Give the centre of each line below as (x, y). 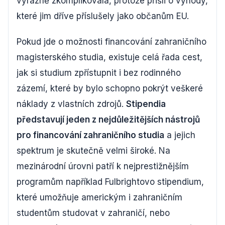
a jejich (180, 135)
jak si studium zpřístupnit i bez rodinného (99, 73)
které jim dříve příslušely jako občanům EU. (103, 16)
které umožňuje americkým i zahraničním (99, 197)
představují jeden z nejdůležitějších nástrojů (108, 120)
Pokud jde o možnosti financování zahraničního (111, 42)
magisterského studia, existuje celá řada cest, (109, 57)
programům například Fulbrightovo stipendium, (110, 182)
